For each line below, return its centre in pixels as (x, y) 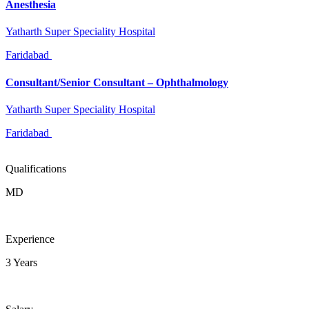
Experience (30, 239)
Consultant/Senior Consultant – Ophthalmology (117, 82)
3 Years (21, 262)
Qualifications (36, 168)
